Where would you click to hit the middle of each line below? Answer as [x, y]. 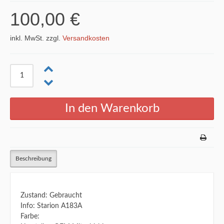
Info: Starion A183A [51, 206]
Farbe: [30, 216]
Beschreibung [33, 158]
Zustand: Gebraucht [51, 195]
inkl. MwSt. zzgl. [36, 38]
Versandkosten [86, 38]
